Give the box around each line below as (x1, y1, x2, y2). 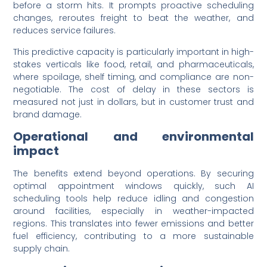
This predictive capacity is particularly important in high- (13, 45, 254, 58)
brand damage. (13, 108, 82, 120)
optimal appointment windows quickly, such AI (13, 180, 254, 193)
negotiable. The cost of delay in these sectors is (13, 83, 254, 95)
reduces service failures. (13, 24, 116, 37)
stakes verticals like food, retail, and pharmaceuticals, (13, 58, 254, 70)
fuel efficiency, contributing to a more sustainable (13, 230, 254, 243)
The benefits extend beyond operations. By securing (13, 167, 254, 180)
